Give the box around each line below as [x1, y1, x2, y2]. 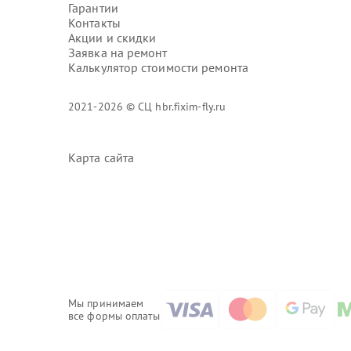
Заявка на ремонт [68, 45, 168, 60]
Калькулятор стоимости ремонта [68, 60, 248, 75]
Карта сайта [68, 150, 135, 165]
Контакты [68, 15, 121, 31]
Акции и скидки [68, 30, 157, 45]
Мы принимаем [68, 295, 144, 310]
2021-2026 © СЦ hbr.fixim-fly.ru [68, 100, 226, 114]
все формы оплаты [68, 308, 161, 323]
